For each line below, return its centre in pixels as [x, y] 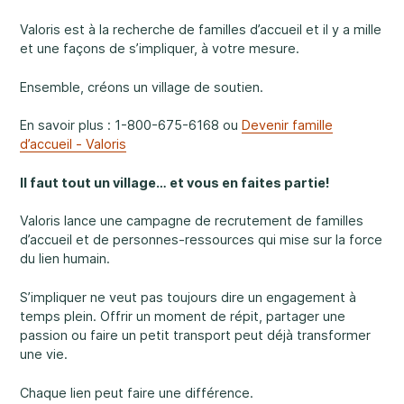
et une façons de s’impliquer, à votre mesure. [159, 48]
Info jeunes [188, 233]
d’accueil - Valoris [73, 144]
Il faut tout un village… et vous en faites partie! [174, 182]
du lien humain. [64, 259]
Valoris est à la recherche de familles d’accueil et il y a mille [200, 29]
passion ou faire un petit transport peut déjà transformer [195, 335]
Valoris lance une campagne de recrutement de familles [191, 221]
